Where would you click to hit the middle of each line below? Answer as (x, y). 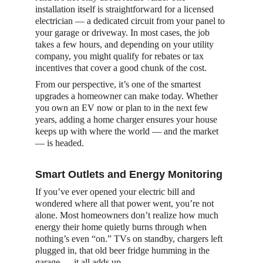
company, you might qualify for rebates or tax (121, 56)
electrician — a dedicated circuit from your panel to (131, 21)
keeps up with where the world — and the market (128, 131)
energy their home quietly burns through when (122, 227)
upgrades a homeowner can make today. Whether (128, 96)
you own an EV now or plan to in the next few (123, 108)
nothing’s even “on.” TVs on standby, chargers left (130, 239)
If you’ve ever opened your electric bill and (116, 192)
